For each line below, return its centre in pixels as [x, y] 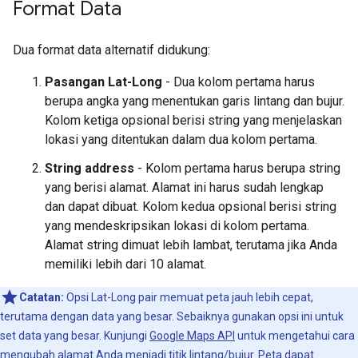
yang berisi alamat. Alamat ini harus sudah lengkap [184, 187]
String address [89, 168]
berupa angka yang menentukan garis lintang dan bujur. [195, 101]
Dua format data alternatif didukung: [111, 50]
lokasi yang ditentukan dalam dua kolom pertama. [181, 139]
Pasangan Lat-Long [103, 82]
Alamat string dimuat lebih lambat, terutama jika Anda [191, 245]
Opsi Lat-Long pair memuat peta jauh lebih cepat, [189, 297]
